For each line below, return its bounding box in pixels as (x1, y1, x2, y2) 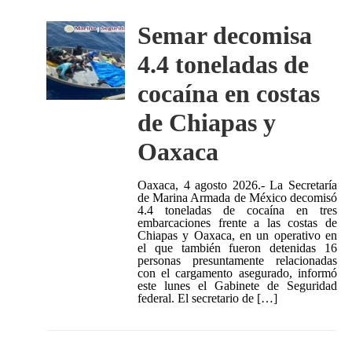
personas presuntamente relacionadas (137, 254, 338, 268)
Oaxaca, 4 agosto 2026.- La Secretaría (137, 178, 338, 192)
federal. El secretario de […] (137, 291, 277, 306)
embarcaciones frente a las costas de (137, 216, 338, 230)
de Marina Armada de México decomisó (137, 191, 338, 205)
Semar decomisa (137, 21, 312, 50)
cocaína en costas (137, 79, 320, 108)
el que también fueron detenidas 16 (137, 241, 338, 255)
